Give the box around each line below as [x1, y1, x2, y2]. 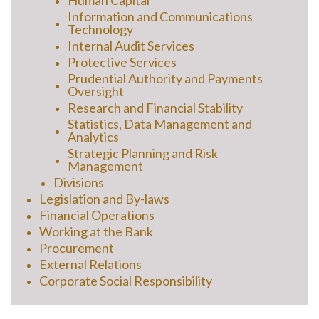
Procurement [39, 240, 114, 256]
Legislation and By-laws [39, 191, 169, 207]
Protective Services [68, 54, 177, 70]
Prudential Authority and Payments [68, 70, 263, 87]
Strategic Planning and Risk [68, 145, 218, 162]
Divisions [53, 174, 104, 191]
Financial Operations [39, 207, 155, 224]
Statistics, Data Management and [68, 116, 252, 132]
